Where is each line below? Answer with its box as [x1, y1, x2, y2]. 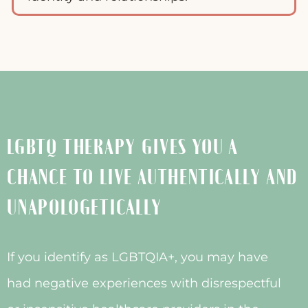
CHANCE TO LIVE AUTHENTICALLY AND [7, 168, 298, 189]
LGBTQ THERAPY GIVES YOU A [7, 137, 239, 159]
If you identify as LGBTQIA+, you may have [7, 250, 268, 265]
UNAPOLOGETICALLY [7, 198, 162, 219]
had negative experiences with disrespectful [7, 276, 281, 291]
